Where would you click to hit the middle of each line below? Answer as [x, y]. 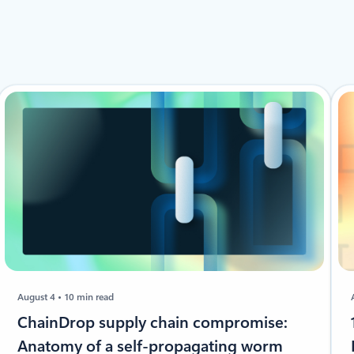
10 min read [90, 298]
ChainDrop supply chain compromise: [153, 323]
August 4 [38, 298]
